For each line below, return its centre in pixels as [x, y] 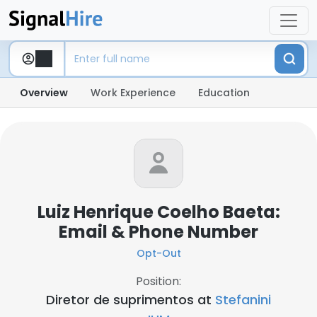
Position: [158, 281]
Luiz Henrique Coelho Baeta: [158, 212]
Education [224, 93]
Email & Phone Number [158, 232]
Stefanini [243, 300]
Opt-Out [158, 253]
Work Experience [133, 93]
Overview [44, 93]
